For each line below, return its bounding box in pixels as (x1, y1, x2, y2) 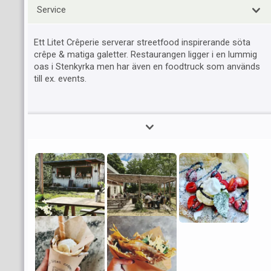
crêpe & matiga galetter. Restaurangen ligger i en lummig (34, 49, 257, 60)
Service (37, 4, 66, 15)
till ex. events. (34, 73, 87, 84)
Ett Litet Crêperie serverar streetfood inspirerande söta (34, 37, 250, 48)
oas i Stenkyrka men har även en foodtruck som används (34, 61, 260, 72)
